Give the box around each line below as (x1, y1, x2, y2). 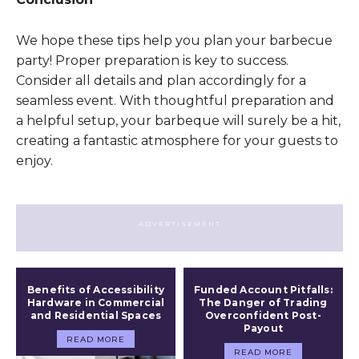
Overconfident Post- (205, 309, 321, 321)
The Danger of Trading (199, 296, 328, 309)
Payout (243, 321, 284, 334)
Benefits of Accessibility (27, 283, 164, 296)
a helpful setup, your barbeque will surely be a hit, (16, 112, 341, 128)
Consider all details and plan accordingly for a (16, 72, 306, 88)
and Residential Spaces (30, 309, 162, 321)
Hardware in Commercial (26, 296, 165, 309)
